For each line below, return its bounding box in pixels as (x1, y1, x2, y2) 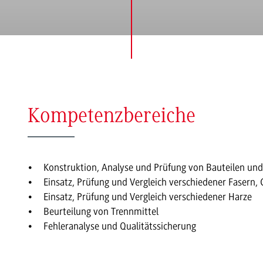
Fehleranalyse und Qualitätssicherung (43, 220, 196, 232)
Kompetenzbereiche (27, 106, 195, 128)
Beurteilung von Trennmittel (43, 205, 159, 218)
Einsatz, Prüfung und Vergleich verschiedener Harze (43, 191, 252, 203)
